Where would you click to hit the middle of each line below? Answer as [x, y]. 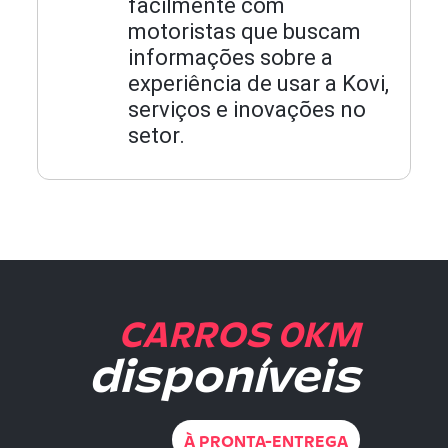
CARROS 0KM [239, 330]
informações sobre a [231, 57]
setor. [157, 135]
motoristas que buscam [245, 31]
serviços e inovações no [247, 109]
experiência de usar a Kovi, [259, 83]
